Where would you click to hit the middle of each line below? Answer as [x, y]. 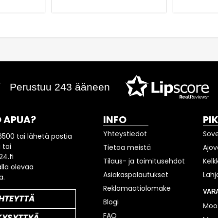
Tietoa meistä [127, 148]
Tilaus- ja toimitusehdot [144, 161]
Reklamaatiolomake [137, 189]
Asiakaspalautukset [136, 175]
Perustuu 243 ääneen [60, 87]
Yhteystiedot [125, 134]
